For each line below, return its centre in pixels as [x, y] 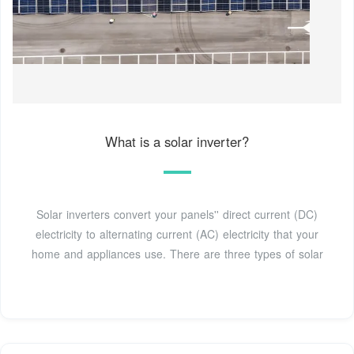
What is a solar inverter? [177, 142]
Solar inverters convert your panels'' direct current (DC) [177, 215]
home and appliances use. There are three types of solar [177, 254]
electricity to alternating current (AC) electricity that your [177, 234]
